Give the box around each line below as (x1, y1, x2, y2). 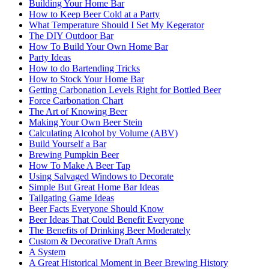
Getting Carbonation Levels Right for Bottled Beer (29, 85, 221, 95)
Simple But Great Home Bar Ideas (29, 182, 159, 192)
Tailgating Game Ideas (29, 193, 114, 203)
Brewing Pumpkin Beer (29, 150, 119, 160)
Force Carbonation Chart (29, 95, 123, 106)
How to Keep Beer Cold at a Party (29, 9, 160, 19)
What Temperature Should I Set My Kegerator (29, 20, 204, 30)
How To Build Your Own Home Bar (29, 41, 168, 52)
